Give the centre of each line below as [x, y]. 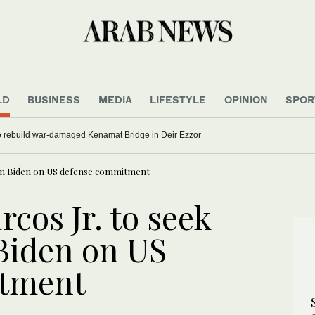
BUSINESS [54, 99]
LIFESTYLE [178, 99]
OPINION [246, 99]
